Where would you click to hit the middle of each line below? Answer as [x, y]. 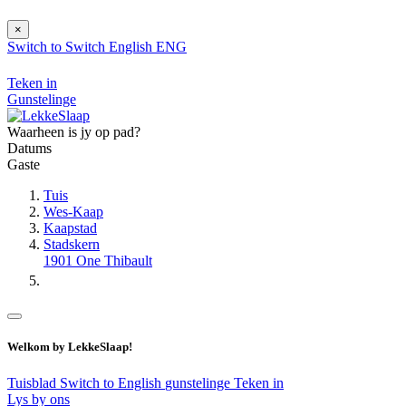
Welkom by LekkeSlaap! [70, 347]
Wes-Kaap [73, 212]
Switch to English [112, 382]
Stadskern [72, 245]
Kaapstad [70, 228]
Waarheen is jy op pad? [74, 132]
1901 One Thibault [98, 261]
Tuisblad [34, 382]
